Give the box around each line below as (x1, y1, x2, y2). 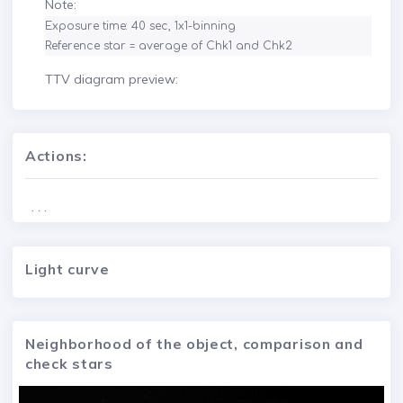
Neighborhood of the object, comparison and (25, 334, 363, 353)
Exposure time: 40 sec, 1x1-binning (45, 20, 236, 32)
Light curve (25, 259, 110, 278)
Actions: (25, 147, 87, 166)
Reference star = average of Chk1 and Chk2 (45, 40, 292, 52)
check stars (25, 354, 113, 372)
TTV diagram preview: (45, 71, 178, 87)
